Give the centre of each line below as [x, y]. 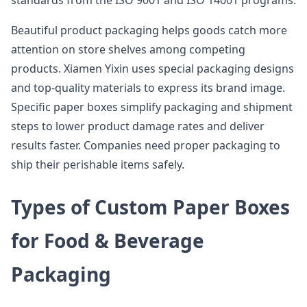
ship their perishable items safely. [98, 164]
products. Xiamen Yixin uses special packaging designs [152, 69]
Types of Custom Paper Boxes [150, 207]
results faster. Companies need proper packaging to [146, 145]
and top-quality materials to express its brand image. [148, 88]
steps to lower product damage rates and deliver [138, 126]
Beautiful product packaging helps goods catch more [149, 30]
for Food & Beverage [108, 241]
